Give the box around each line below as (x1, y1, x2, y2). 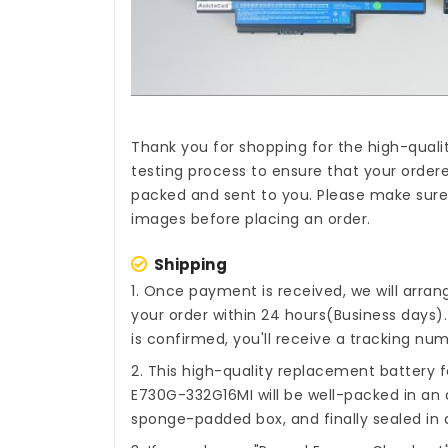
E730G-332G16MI (131, 385, 253, 406)
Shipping (154, 254, 227, 276)
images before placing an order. (131, 209, 371, 230)
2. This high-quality (131, 361, 278, 382)
